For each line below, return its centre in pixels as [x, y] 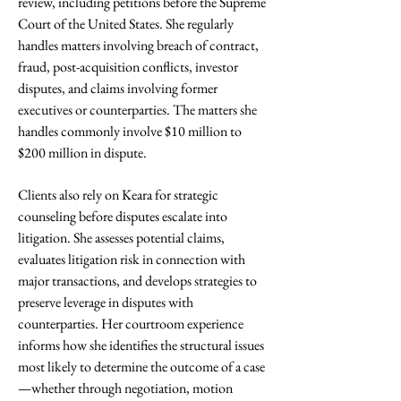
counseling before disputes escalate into [123, 216]
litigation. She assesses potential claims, [121, 238]
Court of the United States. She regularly [126, 24]
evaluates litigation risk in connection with [132, 259]
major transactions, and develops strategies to [137, 281]
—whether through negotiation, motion [125, 388]
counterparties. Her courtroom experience [131, 324]
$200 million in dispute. [84, 153]
